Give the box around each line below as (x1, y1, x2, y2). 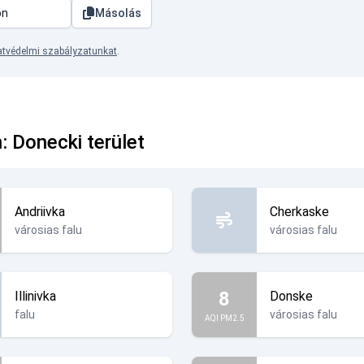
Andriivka (15, 204, 65, 219)
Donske (270, 288, 313, 304)
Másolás (95, 6, 141, 19)
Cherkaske (270, 204, 329, 219)
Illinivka (15, 288, 56, 304)
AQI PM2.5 (204, 313, 245, 323)
